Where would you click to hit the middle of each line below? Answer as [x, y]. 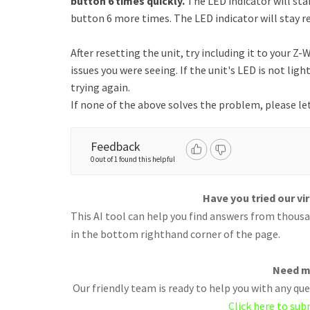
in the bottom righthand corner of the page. [175, 234]
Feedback [116, 146]
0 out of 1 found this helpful [133, 159]
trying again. [100, 87]
